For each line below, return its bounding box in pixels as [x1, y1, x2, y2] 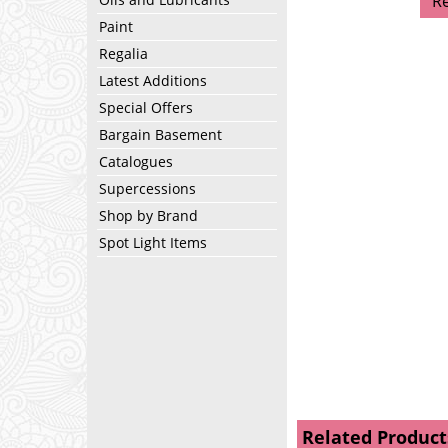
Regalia [99, 44, 148, 63]
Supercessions [99, 179, 196, 198]
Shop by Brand [99, 206, 198, 225]
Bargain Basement [99, 125, 222, 144]
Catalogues [99, 152, 173, 171]
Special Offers [99, 98, 193, 117]
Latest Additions [99, 71, 207, 90]
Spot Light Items [99, 233, 207, 252]
